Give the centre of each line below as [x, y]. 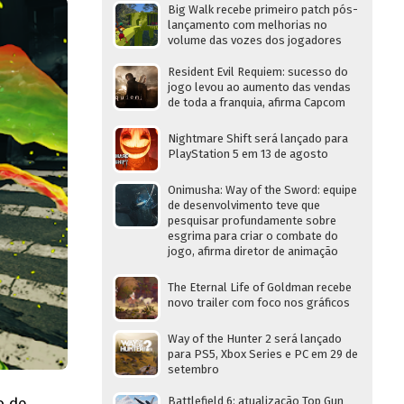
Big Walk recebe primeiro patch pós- [263, 9]
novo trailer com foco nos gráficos [259, 303]
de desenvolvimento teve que [244, 205]
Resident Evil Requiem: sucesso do [258, 72]
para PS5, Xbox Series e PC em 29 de [263, 354]
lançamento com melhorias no [248, 25]
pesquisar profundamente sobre [252, 220]
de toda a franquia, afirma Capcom [257, 102]
